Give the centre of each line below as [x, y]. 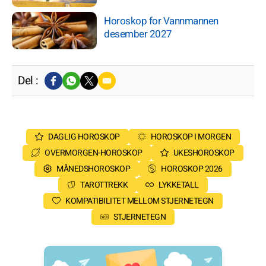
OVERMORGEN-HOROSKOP [94, 153]
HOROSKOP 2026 [192, 169]
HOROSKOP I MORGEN [191, 137]
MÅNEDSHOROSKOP [94, 169]
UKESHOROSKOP [204, 153]
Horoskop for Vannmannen [161, 21]
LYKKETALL [179, 185]
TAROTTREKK [104, 185]
